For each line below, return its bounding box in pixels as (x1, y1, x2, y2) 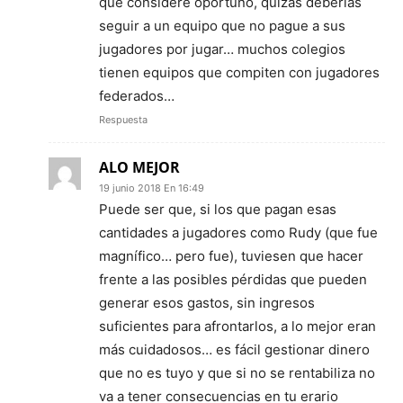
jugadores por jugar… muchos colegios (99, 40, 345, 58)
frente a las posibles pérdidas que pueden (99, 270, 367, 288)
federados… (99, 86, 175, 104)
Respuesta (99, 112, 148, 126)
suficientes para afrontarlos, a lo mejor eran (99, 317, 376, 335)
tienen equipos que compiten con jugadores (99, 63, 380, 81)
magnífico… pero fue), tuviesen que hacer (99, 246, 363, 264)
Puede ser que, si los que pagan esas (99, 200, 336, 218)
